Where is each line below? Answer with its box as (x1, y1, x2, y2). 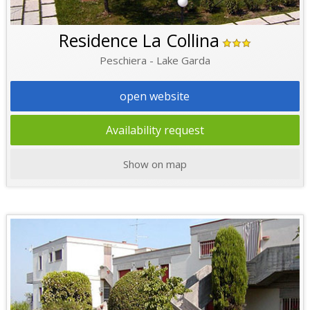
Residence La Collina (58, 28, 219, 53)
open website (120, 89, 190, 104)
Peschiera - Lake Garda (99, 53, 210, 68)
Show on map (122, 157, 187, 172)
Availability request (105, 122, 204, 138)
